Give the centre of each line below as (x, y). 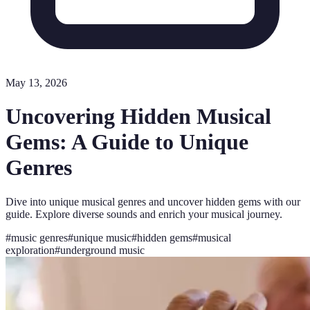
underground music (102, 250)
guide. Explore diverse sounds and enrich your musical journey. (144, 214)
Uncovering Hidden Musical (138, 117)
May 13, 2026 (36, 83)
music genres (39, 237)
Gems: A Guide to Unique (127, 142)
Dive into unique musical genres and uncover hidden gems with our (153, 201)
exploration (30, 250)
